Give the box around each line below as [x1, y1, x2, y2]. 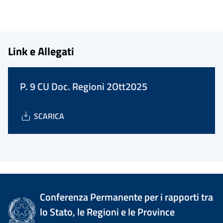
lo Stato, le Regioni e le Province [40, 204, 175, 220]
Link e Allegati [8, 43, 74, 59]
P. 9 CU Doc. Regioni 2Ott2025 [20, 79, 147, 94]
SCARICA [34, 110, 64, 122]
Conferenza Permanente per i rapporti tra [40, 189, 214, 205]
